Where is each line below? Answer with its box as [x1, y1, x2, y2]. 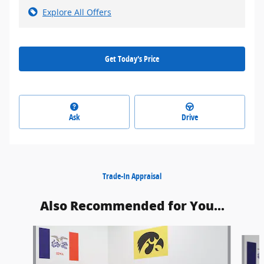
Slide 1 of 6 [4, 225, 48, 237]
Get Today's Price [105, 53, 159, 65]
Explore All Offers [42, 6, 111, 18]
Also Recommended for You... [39, 198, 225, 213]
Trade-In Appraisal [103, 170, 161, 181]
